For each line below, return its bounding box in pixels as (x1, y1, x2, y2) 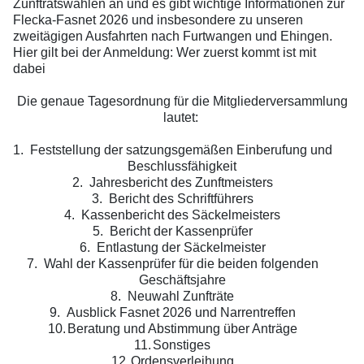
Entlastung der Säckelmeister (96, 240, 266, 254)
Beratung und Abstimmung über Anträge (67, 321, 297, 336)
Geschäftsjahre (138, 272, 226, 287)
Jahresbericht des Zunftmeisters (89, 175, 273, 189)
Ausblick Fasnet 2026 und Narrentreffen (66, 305, 296, 319)
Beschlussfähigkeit (128, 158, 236, 173)
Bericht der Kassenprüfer (109, 223, 253, 238)
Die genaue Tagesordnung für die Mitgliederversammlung (16, 93, 348, 108)
